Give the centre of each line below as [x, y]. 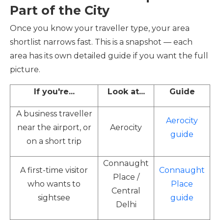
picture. [25, 69]
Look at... [126, 92]
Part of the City [60, 10]
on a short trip [54, 141]
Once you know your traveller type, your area [100, 28]
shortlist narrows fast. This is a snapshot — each [101, 42]
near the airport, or [54, 127]
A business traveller [54, 114]
